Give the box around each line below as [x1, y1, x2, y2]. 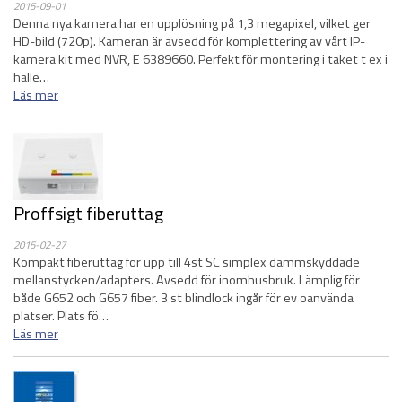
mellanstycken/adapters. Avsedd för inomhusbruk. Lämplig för [13, 270, 360, 290]
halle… [13, 67, 49, 87]
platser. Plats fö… [13, 306, 109, 326]
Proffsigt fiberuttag [13, 199, 163, 227]
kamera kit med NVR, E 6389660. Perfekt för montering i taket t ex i [13, 49, 388, 69]
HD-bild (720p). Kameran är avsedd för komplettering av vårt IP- [13, 31, 365, 51]
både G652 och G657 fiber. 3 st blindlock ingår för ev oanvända [13, 288, 354, 308]
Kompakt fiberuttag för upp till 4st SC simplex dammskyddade [13, 252, 360, 272]
